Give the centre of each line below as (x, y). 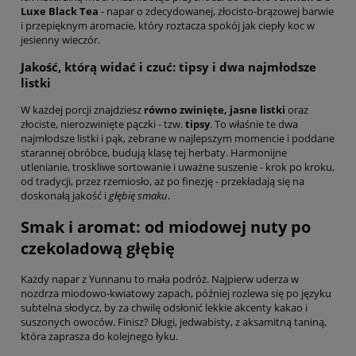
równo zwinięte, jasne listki (215, 110)
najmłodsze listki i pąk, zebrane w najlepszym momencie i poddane (178, 139)
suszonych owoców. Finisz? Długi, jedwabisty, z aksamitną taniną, (174, 321)
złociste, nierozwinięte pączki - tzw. (103, 124)
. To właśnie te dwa (254, 124)
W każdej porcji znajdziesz (82, 110)
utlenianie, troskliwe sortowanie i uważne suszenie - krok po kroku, (178, 167)
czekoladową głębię (98, 248)
